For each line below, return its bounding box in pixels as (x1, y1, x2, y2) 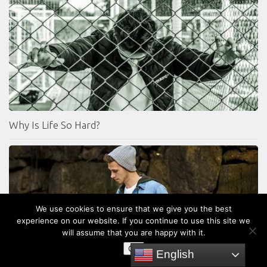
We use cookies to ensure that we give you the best (35, 204, 232, 213)
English (153, 247, 195, 260)
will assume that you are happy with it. (61, 228, 206, 237)
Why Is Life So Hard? (9, 119, 100, 131)
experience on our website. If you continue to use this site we (17, 216, 250, 225)
